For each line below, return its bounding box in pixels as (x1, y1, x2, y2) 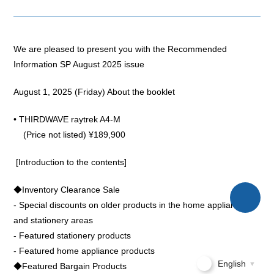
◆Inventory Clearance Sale (13, 185, 120, 194)
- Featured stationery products (13, 231, 131, 240)
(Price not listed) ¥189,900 (13, 130, 126, 139)
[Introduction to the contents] (13, 158, 127, 167)
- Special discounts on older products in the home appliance (13, 201, 245, 210)
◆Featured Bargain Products (13, 262, 127, 271)
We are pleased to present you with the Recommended (13, 45, 228, 54)
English (218, 259, 246, 268)
